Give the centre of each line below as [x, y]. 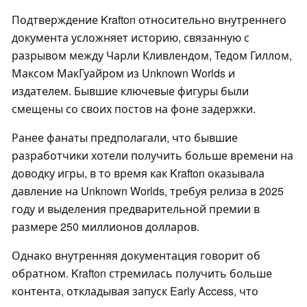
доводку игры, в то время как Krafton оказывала [138, 173]
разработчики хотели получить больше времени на [152, 156]
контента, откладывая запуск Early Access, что [135, 291]
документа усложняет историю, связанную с [131, 38]
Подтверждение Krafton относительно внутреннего [149, 20]
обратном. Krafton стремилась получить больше [142, 273]
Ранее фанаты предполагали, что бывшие [125, 138]
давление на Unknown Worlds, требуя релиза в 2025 [148, 191]
